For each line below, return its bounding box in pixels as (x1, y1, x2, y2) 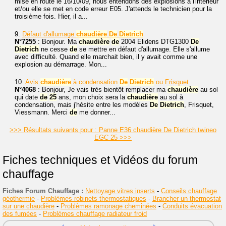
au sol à (158, 93, 183, 101)
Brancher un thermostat (152, 194, 221, 202)
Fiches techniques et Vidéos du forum (3, 153, 198, 167)
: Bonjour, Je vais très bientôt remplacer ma (36, 86, 167, 93)
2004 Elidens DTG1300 (119, 38, 191, 45)
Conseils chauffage (161, 187, 217, 195)
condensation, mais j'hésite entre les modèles (15, 101, 150, 108)
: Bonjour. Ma (36, 38, 79, 45)
